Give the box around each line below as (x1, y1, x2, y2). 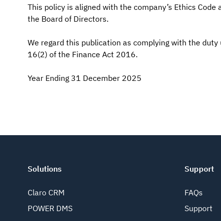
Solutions (28, 164, 62, 174)
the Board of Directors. (28, 14, 109, 24)
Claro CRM (28, 187, 65, 197)
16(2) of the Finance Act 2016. (28, 49, 138, 59)
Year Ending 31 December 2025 (28, 73, 142, 83)
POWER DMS (28, 203, 73, 213)
